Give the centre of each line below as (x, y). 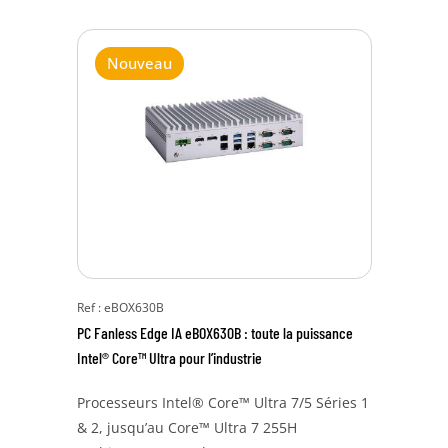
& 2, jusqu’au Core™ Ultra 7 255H (186, 427)
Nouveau (139, 63)
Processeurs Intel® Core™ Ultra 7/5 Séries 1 (222, 402)
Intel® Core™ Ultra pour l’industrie (169, 357)
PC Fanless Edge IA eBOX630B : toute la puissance (214, 332)
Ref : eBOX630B (120, 307)
